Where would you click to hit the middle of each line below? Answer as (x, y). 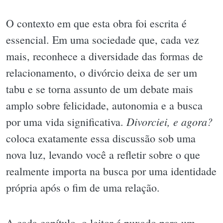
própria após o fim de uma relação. (83, 187)
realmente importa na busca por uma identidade (111, 171)
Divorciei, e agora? (169, 121)
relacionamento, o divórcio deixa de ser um (102, 72)
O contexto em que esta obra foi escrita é (96, 23)
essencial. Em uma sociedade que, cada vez (103, 39)
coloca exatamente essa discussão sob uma (101, 138)
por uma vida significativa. (66, 121)
